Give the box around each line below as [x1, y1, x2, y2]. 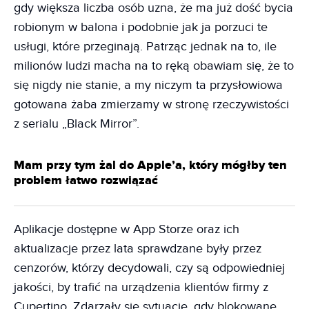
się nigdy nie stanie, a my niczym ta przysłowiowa [14, 77, 283, 92]
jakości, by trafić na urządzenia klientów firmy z [14, 279, 268, 295]
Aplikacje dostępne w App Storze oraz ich [14, 221, 239, 237]
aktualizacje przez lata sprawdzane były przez [14, 241, 261, 256]
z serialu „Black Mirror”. [14, 116, 139, 131]
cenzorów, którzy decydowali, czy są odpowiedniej [14, 260, 285, 275]
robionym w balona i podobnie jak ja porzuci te [14, 19, 268, 34]
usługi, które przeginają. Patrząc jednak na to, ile [14, 39, 277, 54]
